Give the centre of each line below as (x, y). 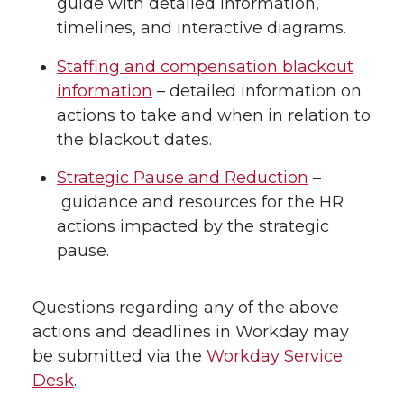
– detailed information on (257, 91)
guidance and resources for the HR (200, 202)
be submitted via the (119, 357)
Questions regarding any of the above (186, 308)
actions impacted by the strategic (193, 227)
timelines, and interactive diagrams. (202, 28)
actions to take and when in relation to (214, 115)
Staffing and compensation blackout (205, 66)
